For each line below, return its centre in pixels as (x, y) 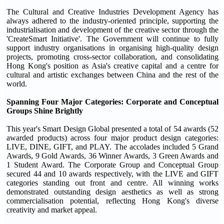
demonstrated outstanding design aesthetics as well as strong (112, 191)
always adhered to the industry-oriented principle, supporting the (112, 20)
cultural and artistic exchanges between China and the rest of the (112, 74)
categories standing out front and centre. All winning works (112, 182)
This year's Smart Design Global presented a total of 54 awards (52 (112, 128)
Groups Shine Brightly (45, 110)
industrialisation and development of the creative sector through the (112, 29)
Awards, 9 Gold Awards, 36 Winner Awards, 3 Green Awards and (112, 155)
